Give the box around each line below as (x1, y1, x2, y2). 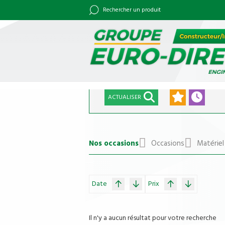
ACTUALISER (108, 92, 141, 102)
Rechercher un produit (103, 5, 161, 15)
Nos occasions (89, 137, 139, 150)
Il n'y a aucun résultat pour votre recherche (89, 212, 216, 224)
